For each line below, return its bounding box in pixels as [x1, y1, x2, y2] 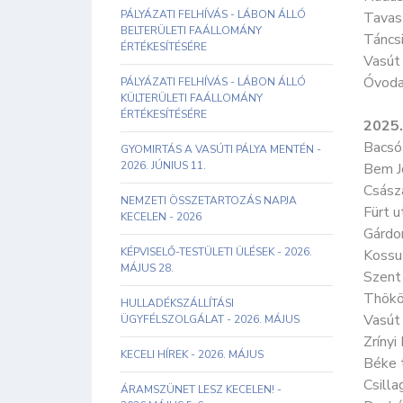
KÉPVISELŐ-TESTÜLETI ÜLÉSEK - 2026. [121, 245, 312, 259]
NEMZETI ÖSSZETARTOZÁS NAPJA [121, 193, 297, 208]
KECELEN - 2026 [121, 210, 201, 224]
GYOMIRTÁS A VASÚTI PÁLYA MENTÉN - [121, 142, 321, 157]
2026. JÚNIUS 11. [121, 158, 206, 173]
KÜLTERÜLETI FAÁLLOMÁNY [121, 91, 263, 105]
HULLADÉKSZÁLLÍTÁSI [121, 296, 234, 310]
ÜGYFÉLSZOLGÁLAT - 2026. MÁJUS [121, 312, 300, 327]
